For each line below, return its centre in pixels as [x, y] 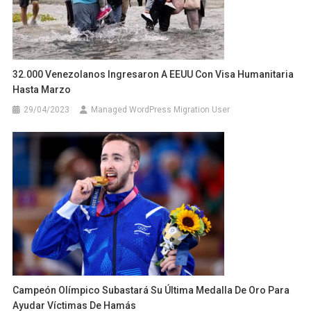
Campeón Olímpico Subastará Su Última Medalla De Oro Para [151, 290]
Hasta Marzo [42, 89]
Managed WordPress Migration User [161, 109]
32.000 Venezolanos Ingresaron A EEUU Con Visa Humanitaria [153, 74]
